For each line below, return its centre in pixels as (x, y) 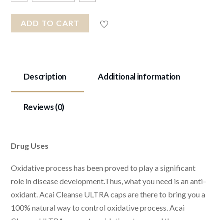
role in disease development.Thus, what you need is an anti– (109, 181)
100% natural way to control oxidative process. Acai (98, 207)
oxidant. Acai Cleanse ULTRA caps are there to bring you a (108, 194)
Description (45, 76)
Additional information (139, 76)
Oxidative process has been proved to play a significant (103, 167)
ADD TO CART (50, 23)
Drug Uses (30, 145)
